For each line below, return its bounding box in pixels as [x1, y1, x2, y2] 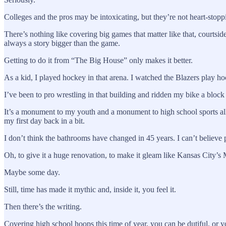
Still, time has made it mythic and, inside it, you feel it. [4, 185, 176, 194]
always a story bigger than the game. [4, 38, 120, 47]
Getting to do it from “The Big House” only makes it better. [4, 55, 193, 65]
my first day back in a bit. [4, 116, 85, 125]
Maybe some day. [4, 167, 60, 177]
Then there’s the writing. [4, 202, 82, 211]
